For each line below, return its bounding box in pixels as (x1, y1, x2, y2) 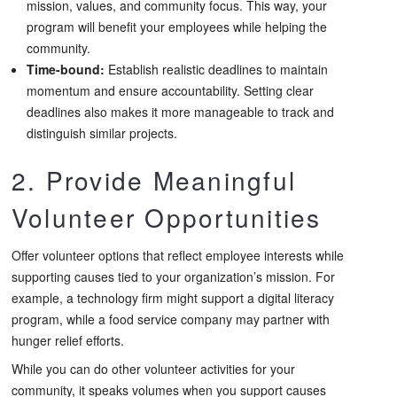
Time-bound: (27, 59, 105, 78)
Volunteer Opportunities (12, 198, 322, 235)
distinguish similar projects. (27, 123, 177, 142)
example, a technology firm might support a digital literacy (12, 288, 334, 307)
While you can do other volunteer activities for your (12, 360, 295, 378)
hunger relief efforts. (12, 331, 128, 349)
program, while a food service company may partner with (12, 309, 330, 328)
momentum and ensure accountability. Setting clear (27, 81, 314, 99)
